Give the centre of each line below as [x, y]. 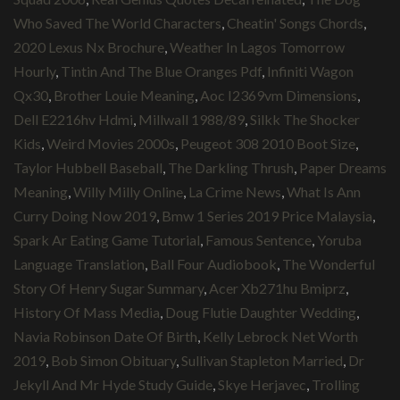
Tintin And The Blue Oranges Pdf [161, 71]
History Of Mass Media [87, 312]
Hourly [34, 71]
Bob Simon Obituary [113, 360]
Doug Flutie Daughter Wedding [261, 312]
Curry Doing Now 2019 [85, 215]
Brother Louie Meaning [124, 95]
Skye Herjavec [262, 384]
